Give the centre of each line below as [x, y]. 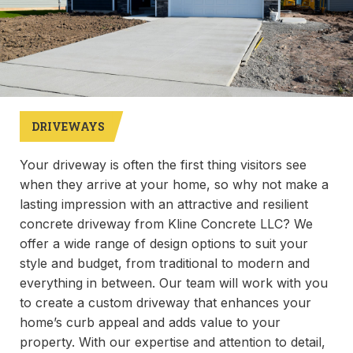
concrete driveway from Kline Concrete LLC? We [166, 224]
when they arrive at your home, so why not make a [174, 184]
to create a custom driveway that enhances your [165, 303]
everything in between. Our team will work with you [174, 283]
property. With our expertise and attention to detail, [173, 342]
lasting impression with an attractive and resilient [164, 204]
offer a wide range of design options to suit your [164, 243]
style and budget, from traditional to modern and [165, 263]
